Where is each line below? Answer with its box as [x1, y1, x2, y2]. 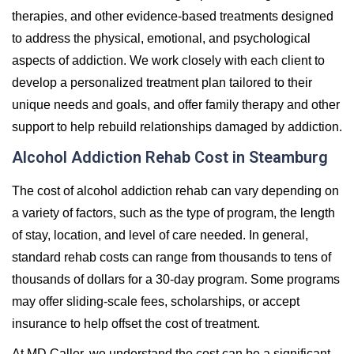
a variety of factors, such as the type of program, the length [12, 205, 335, 220]
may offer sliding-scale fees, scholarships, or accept [12, 294, 299, 308]
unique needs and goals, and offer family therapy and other [12, 97, 340, 111]
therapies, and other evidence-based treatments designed [12, 9, 333, 23]
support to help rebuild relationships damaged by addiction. [12, 119, 342, 134]
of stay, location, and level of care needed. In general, [12, 228, 308, 242]
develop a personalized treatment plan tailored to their [12, 75, 312, 89]
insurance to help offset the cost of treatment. [12, 316, 263, 330]
